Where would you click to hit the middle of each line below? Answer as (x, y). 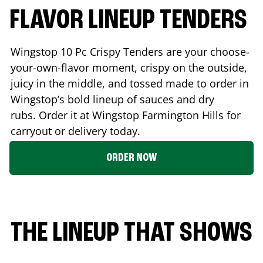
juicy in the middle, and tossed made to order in (130, 83)
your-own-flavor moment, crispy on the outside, (129, 67)
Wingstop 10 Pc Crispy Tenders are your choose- (130, 51)
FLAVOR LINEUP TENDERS (128, 21)
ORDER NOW (131, 158)
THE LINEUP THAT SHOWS (131, 233)
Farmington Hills (183, 115)
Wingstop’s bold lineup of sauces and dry (112, 99)
